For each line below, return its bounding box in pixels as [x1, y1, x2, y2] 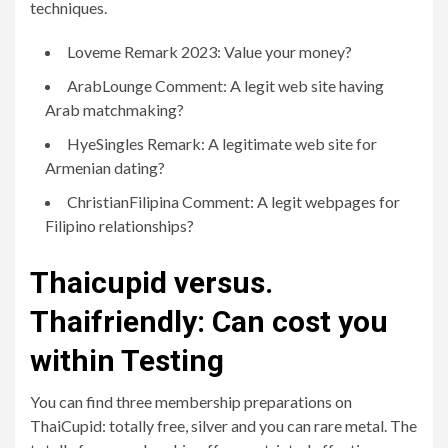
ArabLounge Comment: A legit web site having [67, 76, 384, 95]
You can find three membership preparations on [30, 392, 352, 411]
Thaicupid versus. [30, 265, 273, 300]
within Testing [30, 343, 224, 378]
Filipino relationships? [45, 216, 194, 235]
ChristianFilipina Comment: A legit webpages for [67, 192, 400, 211]
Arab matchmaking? [45, 100, 184, 119]
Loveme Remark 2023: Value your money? [67, 42, 352, 61]
